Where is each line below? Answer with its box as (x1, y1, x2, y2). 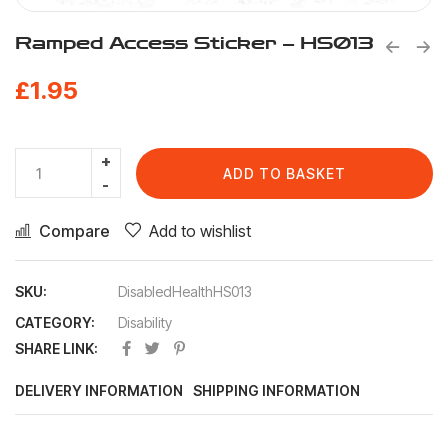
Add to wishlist (149, 220, 251, 241)
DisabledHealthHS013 (118, 282, 252, 300)
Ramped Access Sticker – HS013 (15, 31, 373, 54)
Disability (118, 313, 172, 331)
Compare (39, 220, 110, 241)
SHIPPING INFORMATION (193, 381, 360, 399)
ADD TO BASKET (222, 164, 346, 182)
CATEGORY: (15, 313, 95, 331)
